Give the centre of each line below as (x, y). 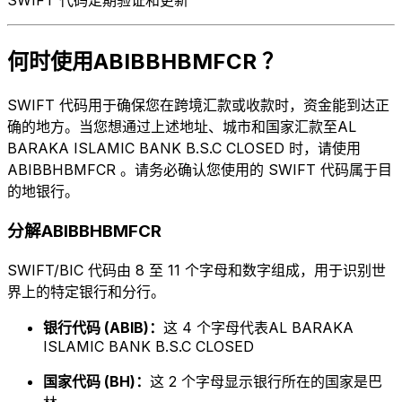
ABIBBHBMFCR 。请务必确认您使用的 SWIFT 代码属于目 (200, 169)
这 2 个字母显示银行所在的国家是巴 (266, 382)
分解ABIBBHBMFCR (84, 232)
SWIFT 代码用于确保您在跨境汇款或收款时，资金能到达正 (198, 105)
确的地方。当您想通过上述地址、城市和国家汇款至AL (182, 126)
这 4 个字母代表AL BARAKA (258, 328)
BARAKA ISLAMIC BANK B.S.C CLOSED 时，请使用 (184, 148)
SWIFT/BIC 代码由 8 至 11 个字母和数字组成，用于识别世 (197, 271)
